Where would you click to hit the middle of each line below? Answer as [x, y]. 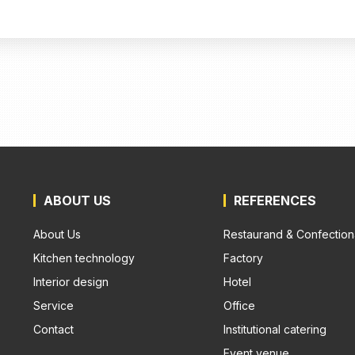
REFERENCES [275, 201]
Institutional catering [275, 330]
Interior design [71, 282]
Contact [53, 330]
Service [53, 306]
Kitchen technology [84, 258]
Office [239, 306]
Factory [243, 258]
